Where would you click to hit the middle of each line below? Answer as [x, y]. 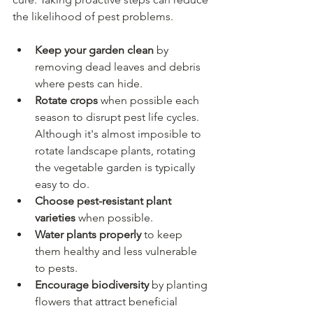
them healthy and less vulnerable [117, 251]
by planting [180, 284]
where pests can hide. [89, 83]
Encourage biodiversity [92, 284]
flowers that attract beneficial [108, 301]
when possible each [150, 100]
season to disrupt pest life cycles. [118, 117]
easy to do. [62, 184]
